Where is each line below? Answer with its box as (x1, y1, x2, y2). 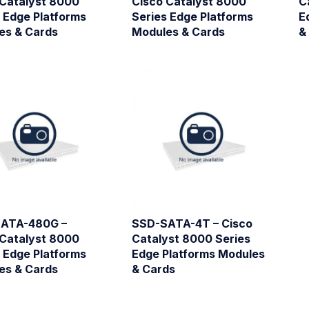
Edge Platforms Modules (131, 247, 265, 261)
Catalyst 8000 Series (131, 232, 250, 246)
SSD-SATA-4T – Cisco (131, 217, 252, 231)
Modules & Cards (131, 25, 225, 39)
